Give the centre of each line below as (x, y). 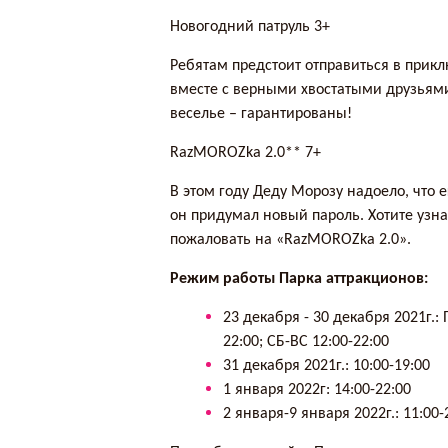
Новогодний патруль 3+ (250, 27)
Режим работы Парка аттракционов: (299, 279)
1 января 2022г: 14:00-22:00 (317, 390)
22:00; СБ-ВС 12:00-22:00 (306, 342)
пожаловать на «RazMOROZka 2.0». (291, 240)
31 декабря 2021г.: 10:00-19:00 (327, 366)
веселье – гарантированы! (261, 114)
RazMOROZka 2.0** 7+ (246, 153)
